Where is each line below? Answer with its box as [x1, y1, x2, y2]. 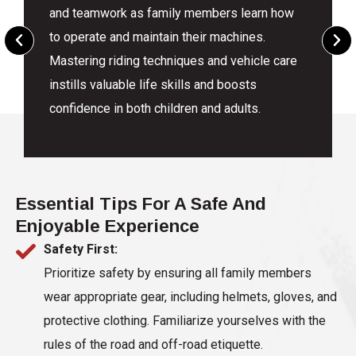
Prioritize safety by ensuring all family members [44, 265, 311, 281]
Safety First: [44, 242, 118, 257]
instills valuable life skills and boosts [49, 77, 257, 93]
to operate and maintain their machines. [49, 29, 266, 45]
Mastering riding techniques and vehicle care [49, 53, 298, 69]
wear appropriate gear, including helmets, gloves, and [44, 289, 337, 305]
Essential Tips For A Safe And [16, 194, 266, 215]
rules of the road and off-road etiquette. [44, 337, 263, 353]
